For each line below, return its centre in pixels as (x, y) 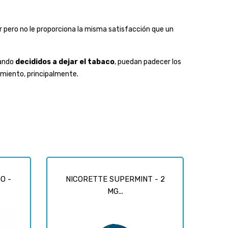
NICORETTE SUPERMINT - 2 (115, 179)
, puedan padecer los (148, 62)
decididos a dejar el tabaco (65, 62)
